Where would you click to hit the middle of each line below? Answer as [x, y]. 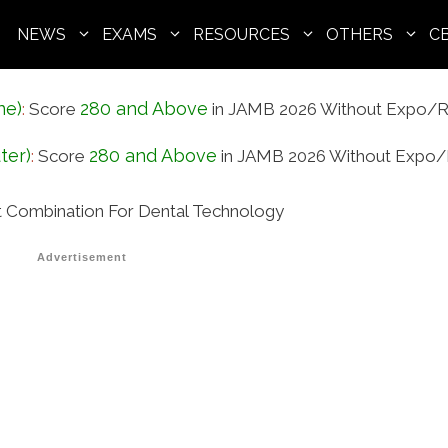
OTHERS [359, 34]
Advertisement [81, 257]
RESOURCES [241, 34]
